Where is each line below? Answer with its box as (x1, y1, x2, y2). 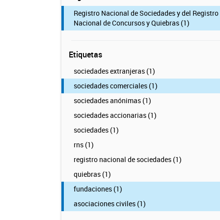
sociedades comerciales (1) (73, 81, 158, 90)
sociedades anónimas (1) (73, 96, 151, 105)
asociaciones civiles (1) (73, 199, 146, 208)
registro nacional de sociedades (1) (73, 155, 182, 164)
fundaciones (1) (73, 184, 122, 193)
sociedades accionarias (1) (73, 110, 157, 120)
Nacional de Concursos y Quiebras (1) (73, 18, 190, 27)
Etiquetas (68, 49, 102, 60)
